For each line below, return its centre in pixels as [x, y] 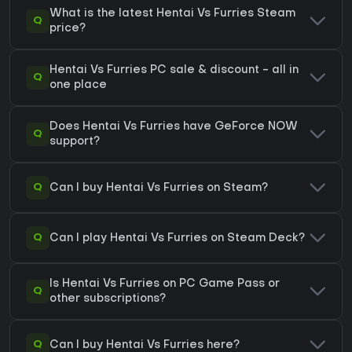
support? [75, 142]
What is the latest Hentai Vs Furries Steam [172, 14]
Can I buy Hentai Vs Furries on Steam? [159, 188]
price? [68, 29]
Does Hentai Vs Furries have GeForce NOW [174, 127]
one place [78, 86]
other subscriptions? [108, 299]
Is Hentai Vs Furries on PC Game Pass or [165, 284]
